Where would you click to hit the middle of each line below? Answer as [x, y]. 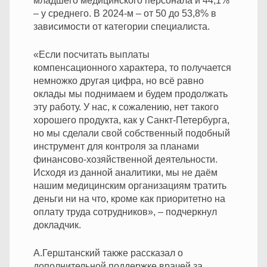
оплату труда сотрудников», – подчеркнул [125, 212]
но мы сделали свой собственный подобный [132, 133]
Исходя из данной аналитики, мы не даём [125, 172]
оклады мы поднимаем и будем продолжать [131, 94]
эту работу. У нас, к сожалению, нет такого [126, 107]
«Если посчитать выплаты [91, 54]
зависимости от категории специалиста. [122, 26]
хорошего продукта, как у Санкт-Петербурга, [131, 120]
